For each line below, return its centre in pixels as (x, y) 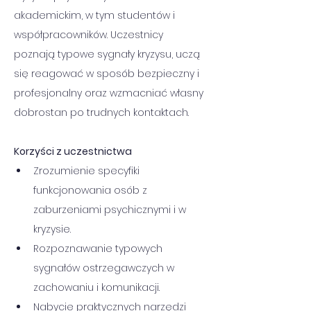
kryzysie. (52, 229)
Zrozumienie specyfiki (88, 171)
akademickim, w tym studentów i (96, 15)
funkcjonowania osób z (92, 190)
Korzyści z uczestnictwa (73, 151)
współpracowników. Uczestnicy (90, 35)
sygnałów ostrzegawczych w (105, 268)
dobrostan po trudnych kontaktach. (101, 112)
